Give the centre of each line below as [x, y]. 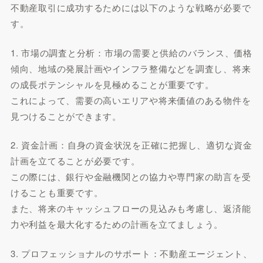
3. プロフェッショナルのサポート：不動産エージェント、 [131, 253]
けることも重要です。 [57, 192]
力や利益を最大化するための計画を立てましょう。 [117, 224]
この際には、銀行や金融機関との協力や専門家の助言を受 [131, 176]
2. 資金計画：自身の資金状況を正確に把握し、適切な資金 [131, 145]
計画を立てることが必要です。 [75, 161]
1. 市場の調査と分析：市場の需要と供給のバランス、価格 [131, 52]
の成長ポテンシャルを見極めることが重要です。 [112, 84]
